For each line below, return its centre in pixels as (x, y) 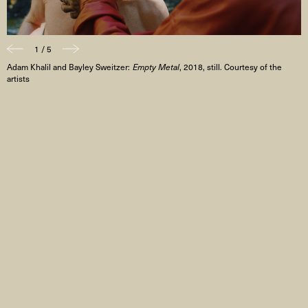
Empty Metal (156, 67)
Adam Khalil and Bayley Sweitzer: (70, 67)
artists (19, 79)
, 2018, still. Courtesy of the (231, 67)
